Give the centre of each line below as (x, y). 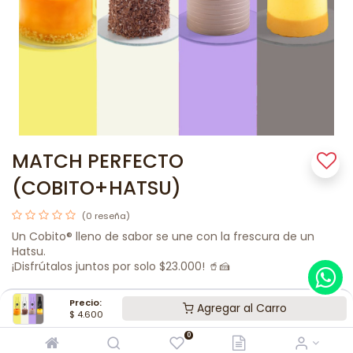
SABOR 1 (35, 323)
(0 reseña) (106, 216)
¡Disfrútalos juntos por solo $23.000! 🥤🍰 (121, 266)
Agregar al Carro (240, 308)
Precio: (85, 302)
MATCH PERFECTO (98, 161)
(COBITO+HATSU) (97, 188)
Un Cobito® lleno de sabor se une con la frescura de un (163, 236)
